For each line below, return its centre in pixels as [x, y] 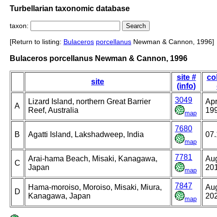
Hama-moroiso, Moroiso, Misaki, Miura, [95, 187]
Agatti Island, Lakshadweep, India [86, 135]
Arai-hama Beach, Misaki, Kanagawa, [93, 159]
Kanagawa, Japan [59, 196]
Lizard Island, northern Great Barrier [89, 102]
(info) [186, 86]
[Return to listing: [37, 42]
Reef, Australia [53, 110]
